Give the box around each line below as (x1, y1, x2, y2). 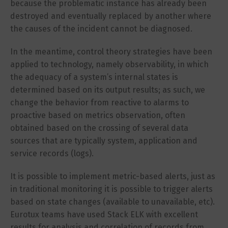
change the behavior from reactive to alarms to (10, 97, 189, 107)
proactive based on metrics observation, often (10, 110, 185, 120)
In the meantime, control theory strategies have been (10, 46, 212, 56)
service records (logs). (10, 148, 94, 158)
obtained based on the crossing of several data (10, 123, 188, 133)
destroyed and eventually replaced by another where (10, 11, 211, 21)
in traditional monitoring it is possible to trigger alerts (10, 184, 213, 194)
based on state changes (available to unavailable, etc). (10, 196, 215, 207)
